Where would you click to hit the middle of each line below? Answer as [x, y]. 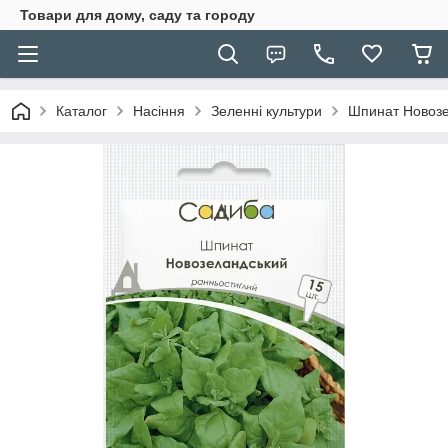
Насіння [159, 111]
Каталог [81, 111]
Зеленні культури [266, 111]
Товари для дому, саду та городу [137, 15]
